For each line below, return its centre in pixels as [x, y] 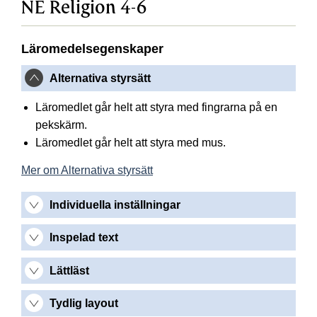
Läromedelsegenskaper [92, 49]
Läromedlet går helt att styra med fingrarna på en [156, 107]
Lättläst [69, 270]
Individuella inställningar [115, 204]
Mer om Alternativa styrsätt [87, 170]
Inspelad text [84, 238]
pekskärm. [61, 125]
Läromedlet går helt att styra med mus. [131, 142]
